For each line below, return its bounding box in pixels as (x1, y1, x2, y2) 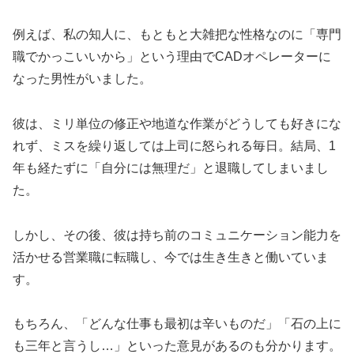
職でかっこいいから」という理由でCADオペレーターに (13, 50, 331, 64)
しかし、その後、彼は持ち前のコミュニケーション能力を (13, 228, 341, 242)
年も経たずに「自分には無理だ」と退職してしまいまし (13, 160, 329, 175)
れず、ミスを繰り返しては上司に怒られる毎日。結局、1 (13, 138, 336, 153)
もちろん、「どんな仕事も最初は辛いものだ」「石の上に (13, 317, 341, 331)
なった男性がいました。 (13, 72, 152, 86)
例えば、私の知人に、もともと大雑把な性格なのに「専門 (13, 28, 341, 42)
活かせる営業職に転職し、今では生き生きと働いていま (13, 250, 329, 264)
